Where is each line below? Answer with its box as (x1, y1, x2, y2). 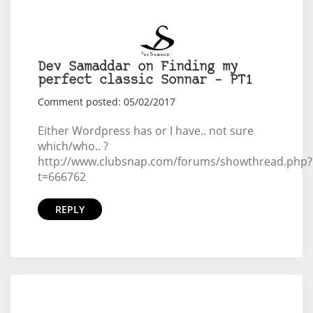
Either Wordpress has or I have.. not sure (37, 123, 254, 138)
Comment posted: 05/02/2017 (37, 95, 175, 108)
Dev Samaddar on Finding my (37, 61, 238, 74)
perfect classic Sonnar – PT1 (37, 74, 253, 87)
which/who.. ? (37, 138, 108, 154)
